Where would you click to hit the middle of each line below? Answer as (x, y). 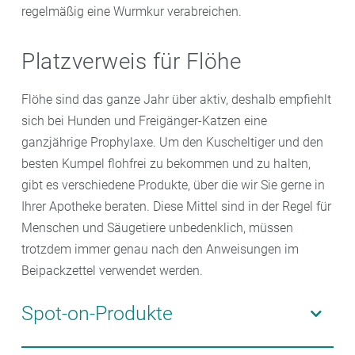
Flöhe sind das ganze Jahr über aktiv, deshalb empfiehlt (176, 100)
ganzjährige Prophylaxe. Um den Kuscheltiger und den (172, 143)
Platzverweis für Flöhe (131, 62)
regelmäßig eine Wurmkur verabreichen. (132, 12)
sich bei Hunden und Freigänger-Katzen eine (144, 121)
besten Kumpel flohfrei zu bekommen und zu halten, (166, 164)
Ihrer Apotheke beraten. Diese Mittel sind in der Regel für (176, 207)
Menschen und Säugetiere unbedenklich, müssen (157, 228)
